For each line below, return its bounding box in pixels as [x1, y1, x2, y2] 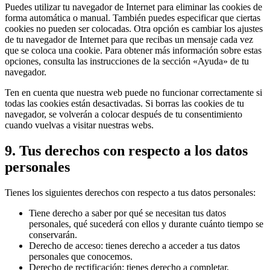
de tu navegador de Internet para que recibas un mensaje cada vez [5, 34, 253, 45]
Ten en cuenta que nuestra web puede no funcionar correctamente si [5, 87, 262, 98]
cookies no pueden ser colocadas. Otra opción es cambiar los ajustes [5, 23, 263, 34]
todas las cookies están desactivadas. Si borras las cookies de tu [5, 98, 244, 108]
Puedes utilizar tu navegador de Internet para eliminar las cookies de [5, 1, 262, 12]
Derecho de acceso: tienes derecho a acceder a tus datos [29, 240, 240, 251]
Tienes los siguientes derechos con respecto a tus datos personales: [5, 187, 256, 198]
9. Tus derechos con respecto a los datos [5, 142, 248, 159]
